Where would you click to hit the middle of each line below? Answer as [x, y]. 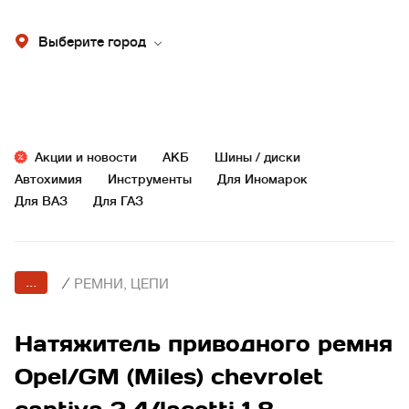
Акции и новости [86, 157]
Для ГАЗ [118, 201]
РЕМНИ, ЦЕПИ [121, 284]
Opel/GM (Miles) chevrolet [169, 377]
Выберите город [92, 42]
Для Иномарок [262, 179]
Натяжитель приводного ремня [204, 344]
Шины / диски [257, 157]
